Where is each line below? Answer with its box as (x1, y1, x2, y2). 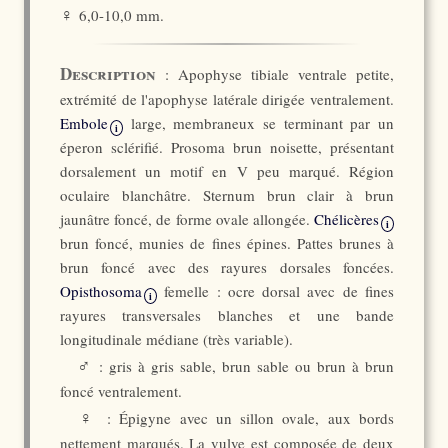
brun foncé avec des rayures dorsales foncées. (60, 257, 394, 277)
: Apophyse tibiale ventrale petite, (156, 64, 394, 84)
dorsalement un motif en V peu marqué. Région (60, 161, 394, 181)
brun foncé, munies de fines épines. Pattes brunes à (60, 233, 394, 253)
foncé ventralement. (60, 381, 182, 401)
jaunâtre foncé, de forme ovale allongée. (60, 209, 314, 229)
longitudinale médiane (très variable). (60, 329, 293, 349)
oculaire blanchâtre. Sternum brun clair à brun (60, 185, 394, 205)
